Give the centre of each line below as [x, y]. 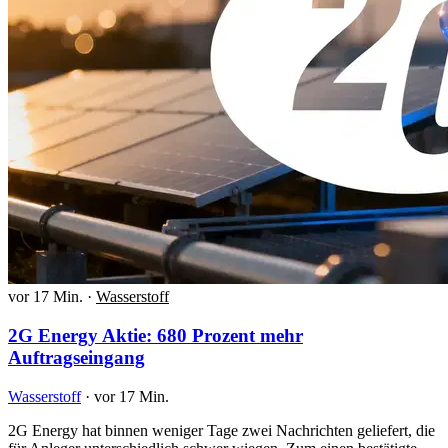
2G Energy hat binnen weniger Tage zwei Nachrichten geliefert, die [221, 430]
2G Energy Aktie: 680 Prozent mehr [155, 335]
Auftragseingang [76, 357]
